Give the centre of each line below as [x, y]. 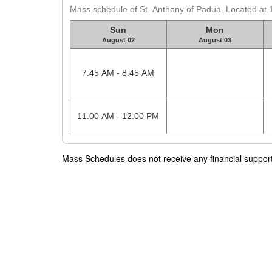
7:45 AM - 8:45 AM [118, 73]
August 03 [215, 40]
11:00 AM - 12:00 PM [118, 116]
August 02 [118, 40]
